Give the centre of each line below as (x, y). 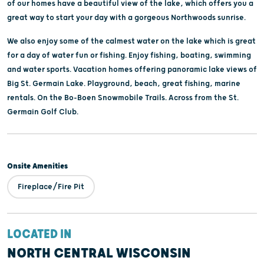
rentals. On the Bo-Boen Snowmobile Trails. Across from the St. (123, 98)
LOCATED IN (39, 234)
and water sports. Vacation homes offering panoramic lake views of (132, 69)
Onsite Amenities (37, 166)
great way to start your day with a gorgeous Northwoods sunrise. (126, 17)
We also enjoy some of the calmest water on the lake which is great (131, 41)
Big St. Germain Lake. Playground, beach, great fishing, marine (124, 83)
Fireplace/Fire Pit (51, 187)
